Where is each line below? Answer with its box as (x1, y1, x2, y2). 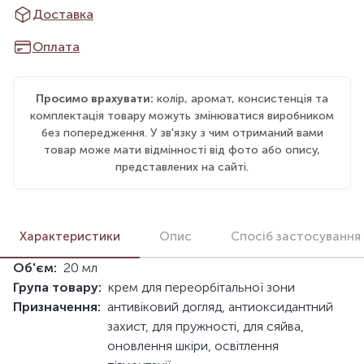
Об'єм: (13, 260, 57, 276)
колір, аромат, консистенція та (157, 91, 328, 106)
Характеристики (19, 228, 120, 244)
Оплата (32, 38, 80, 54)
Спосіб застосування (231, 228, 361, 244)
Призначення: (13, 299, 101, 315)
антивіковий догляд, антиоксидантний (107, 299, 333, 315)
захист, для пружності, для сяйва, (107, 318, 304, 335)
